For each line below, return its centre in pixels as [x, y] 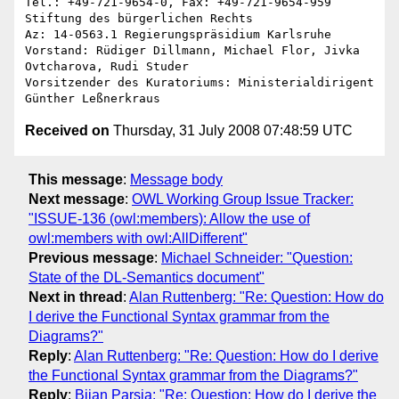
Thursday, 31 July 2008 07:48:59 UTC [231, 131]
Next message [77, 199]
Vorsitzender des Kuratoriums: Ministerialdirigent [199, 83]
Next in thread [76, 297]
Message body [176, 179]
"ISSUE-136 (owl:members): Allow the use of [169, 218]
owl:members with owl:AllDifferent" [138, 238]
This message [76, 179]
